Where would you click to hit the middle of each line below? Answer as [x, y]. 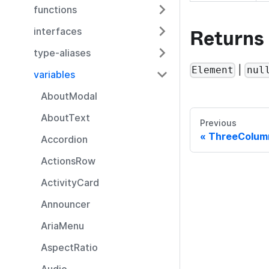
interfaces [58, 31]
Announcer [65, 204]
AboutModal [69, 96]
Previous [218, 122]
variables [54, 74]
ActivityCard [70, 183]
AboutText [65, 118]
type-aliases [62, 53]
